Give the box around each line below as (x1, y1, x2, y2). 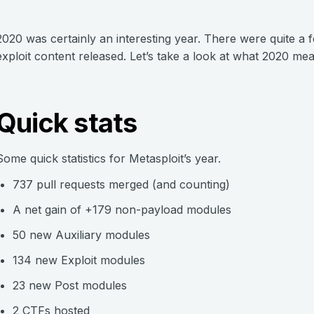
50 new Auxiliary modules (13, 228, 150, 242)
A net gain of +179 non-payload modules (13, 203, 231, 217)
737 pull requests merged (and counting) (13, 177, 230, 191)
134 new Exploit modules (13, 253, 145, 267)
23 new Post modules (13, 278, 127, 292)
